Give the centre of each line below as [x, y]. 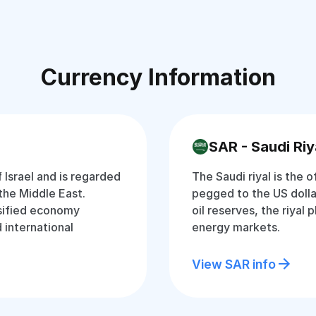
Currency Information [158, 77]
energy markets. [236, 227]
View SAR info [234, 264]
